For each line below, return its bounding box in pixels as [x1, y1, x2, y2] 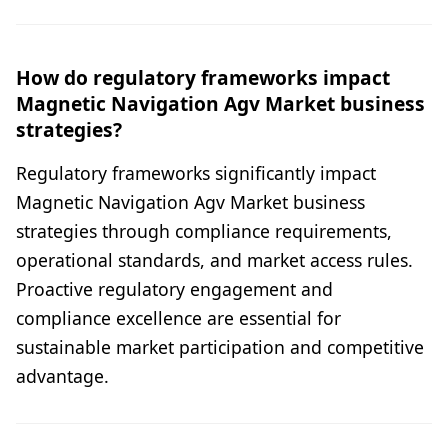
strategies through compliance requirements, [16, 219, 392, 244]
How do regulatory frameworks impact [16, 64, 390, 92]
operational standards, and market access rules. [16, 248, 413, 273]
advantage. [16, 364, 109, 389]
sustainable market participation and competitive [16, 335, 424, 360]
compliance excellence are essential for [16, 306, 341, 331]
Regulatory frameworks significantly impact [16, 161, 376, 186]
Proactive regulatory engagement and [16, 277, 333, 302]
